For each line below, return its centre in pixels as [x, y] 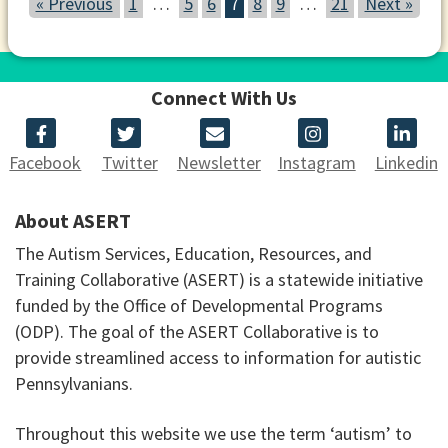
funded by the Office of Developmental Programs [199, 306]
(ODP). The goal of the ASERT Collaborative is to [197, 332]
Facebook [45, 163]
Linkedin [406, 163]
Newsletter [218, 163]
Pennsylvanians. [74, 384]
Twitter [129, 163]
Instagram [316, 163]
